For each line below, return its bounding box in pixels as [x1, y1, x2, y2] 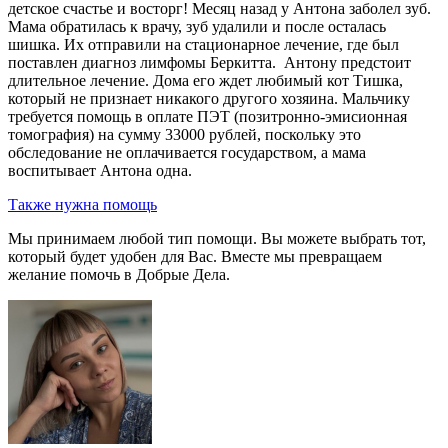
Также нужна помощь [8, 195, 157, 213]
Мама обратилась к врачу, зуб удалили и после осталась [8, 17, 386, 35]
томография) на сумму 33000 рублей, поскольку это [8, 125, 361, 143]
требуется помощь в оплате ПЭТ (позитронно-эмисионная [8, 107, 407, 125]
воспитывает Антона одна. [8, 161, 196, 179]
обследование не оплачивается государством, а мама [8, 143, 366, 161]
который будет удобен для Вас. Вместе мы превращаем [8, 247, 382, 265]
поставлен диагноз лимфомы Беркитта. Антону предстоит [8, 53, 411, 71]
